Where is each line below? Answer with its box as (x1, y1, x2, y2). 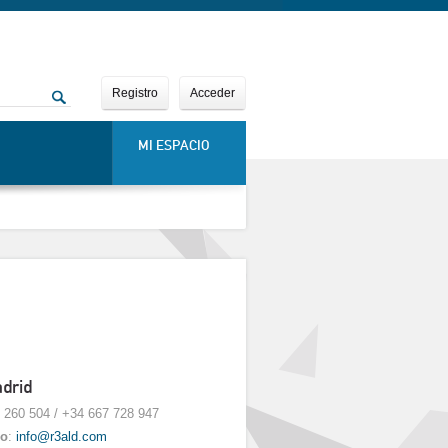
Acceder (190, 86, 235, 100)
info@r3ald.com (16, 428, 108, 444)
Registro (112, 86, 158, 100)
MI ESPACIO (137, 137, 210, 153)
